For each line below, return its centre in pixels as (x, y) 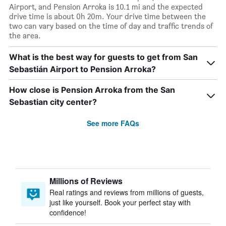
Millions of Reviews (86, 181)
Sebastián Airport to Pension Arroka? (82, 69)
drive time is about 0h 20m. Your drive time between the (107, 16)
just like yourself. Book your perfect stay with (120, 202)
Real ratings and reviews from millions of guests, (127, 192)
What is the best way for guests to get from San (103, 57)
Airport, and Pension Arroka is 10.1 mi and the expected (106, 7)
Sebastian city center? (53, 102)
